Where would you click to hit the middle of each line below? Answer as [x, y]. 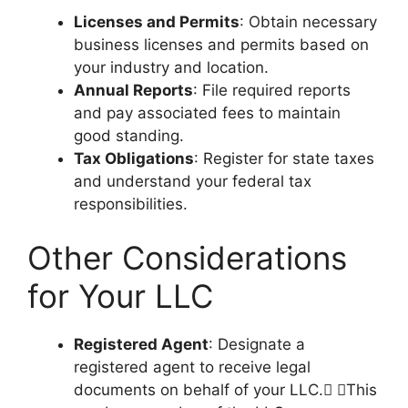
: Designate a [257, 344]
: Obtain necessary [308, 21]
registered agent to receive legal [192, 367]
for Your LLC [120, 296]
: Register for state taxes [284, 158]
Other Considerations [187, 258]
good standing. [129, 135]
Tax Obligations [134, 158]
